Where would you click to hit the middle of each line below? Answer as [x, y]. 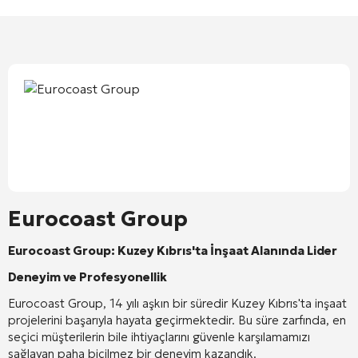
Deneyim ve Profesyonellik [88, 276]
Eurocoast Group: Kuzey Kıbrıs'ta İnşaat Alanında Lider [173, 250]
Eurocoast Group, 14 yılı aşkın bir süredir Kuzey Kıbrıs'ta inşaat [177, 303]
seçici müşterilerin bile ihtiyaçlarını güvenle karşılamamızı [159, 336]
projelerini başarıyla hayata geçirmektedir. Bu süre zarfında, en [177, 320]
